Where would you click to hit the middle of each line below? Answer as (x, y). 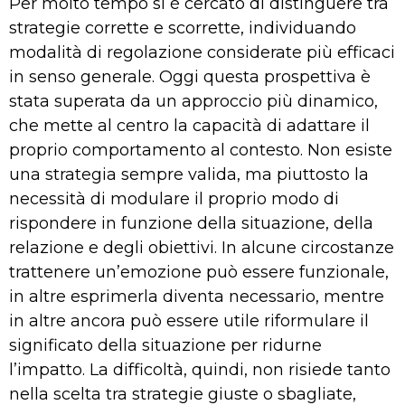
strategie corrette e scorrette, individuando (183, 28)
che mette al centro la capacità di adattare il (189, 125)
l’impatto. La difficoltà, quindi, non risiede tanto (200, 369)
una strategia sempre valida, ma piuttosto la (189, 174)
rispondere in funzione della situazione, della (191, 223)
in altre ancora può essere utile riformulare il (189, 320)
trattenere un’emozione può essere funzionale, (199, 272)
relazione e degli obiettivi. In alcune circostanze (202, 247)
